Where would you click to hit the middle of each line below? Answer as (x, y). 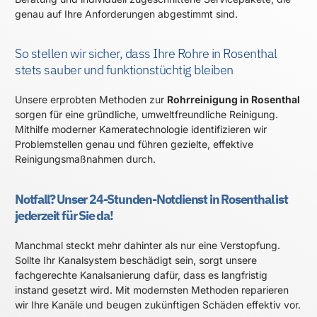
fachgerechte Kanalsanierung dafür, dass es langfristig (141, 275)
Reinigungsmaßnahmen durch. (85, 159)
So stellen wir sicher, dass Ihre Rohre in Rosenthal (146, 54)
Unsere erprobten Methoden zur (91, 100)
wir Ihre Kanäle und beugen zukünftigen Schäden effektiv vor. (158, 304)
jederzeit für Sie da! (64, 215)
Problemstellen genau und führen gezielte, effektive (134, 144)
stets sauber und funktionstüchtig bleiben (124, 70)
